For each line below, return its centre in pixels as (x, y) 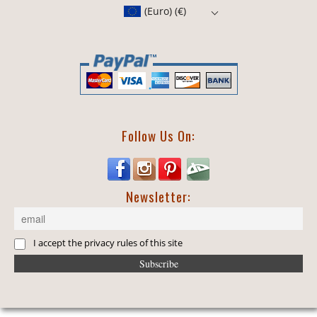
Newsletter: (158, 196)
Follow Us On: (158, 135)
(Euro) (158, 11)
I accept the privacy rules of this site (108, 243)
